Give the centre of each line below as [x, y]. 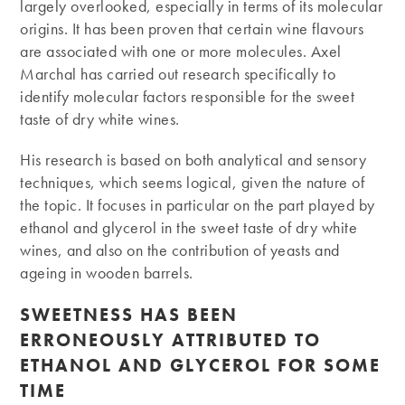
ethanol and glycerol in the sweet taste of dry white [189, 227]
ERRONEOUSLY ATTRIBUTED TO [171, 339]
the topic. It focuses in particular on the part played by [198, 204]
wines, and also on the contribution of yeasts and [180, 250]
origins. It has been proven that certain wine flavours [192, 28]
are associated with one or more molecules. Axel [181, 51]
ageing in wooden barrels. [107, 272]
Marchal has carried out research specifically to [178, 73]
